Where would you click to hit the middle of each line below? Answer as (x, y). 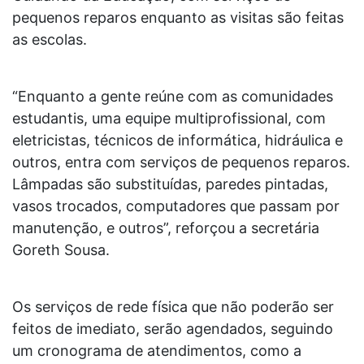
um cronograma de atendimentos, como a (157, 350)
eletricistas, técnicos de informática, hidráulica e (178, 140)
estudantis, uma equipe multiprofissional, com (169, 118)
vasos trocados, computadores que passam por (176, 206)
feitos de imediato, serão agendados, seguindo (173, 328)
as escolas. (50, 39)
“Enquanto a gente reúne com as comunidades (173, 96)
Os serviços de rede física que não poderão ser (173, 306)
